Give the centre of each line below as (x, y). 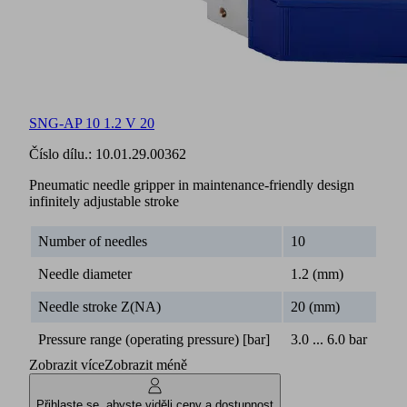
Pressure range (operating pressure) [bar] (154, 339)
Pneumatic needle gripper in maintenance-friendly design (192, 184)
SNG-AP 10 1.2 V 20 (92, 123)
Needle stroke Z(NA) (99, 306)
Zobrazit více (67, 364)
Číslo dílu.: (62, 154)
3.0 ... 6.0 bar (329, 339)
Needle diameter (85, 273)
